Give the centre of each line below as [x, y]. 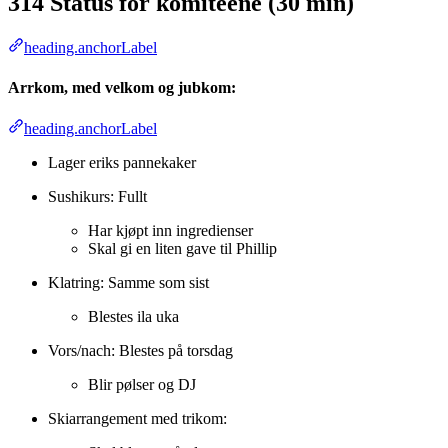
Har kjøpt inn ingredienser [170, 230]
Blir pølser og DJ [142, 384]
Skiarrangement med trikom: [137, 418]
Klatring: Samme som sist [128, 282]
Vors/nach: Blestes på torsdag [140, 350]
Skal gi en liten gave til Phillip [182, 248]
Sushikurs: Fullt [97, 196]
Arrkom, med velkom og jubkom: [122, 87]
